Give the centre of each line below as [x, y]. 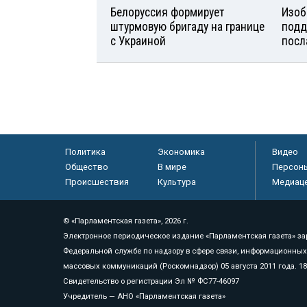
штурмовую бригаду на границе [187, 26]
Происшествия [97, 182]
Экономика [181, 151]
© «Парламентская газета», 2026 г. [126, 221]
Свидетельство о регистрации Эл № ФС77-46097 [151, 281]
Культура [176, 182]
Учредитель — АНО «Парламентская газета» [144, 296]
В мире [172, 167]
